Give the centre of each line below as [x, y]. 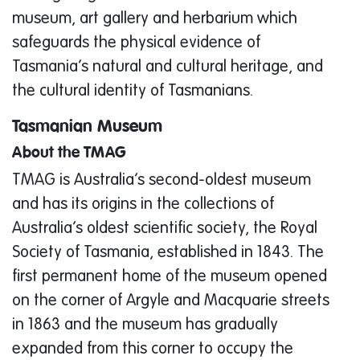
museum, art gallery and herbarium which [155, 20]
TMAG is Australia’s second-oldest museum [162, 181]
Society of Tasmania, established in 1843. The [168, 254]
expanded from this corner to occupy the [153, 350]
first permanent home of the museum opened [170, 278]
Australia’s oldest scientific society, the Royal [165, 229]
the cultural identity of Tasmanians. [133, 92]
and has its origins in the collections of [143, 205]
